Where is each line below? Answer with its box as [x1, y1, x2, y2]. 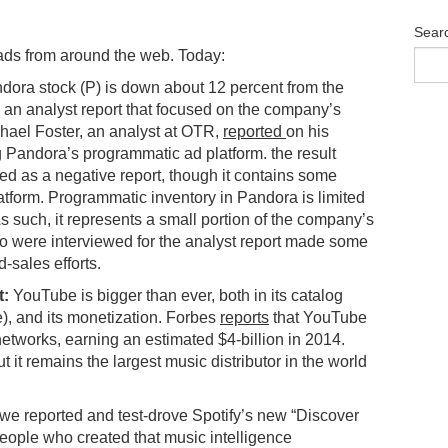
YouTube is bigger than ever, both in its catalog [9, 286, 343, 304]
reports [220, 308, 269, 326]
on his [286, 122, 329, 140]
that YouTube [269, 308, 367, 326]
